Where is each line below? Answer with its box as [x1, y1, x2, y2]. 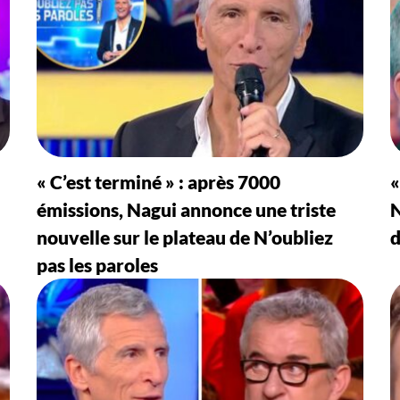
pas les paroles [36, 254, 158, 277]
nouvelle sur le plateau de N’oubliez [36, 226, 333, 249]
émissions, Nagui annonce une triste [36, 198, 336, 221]
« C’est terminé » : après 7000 [36, 171, 280, 194]
